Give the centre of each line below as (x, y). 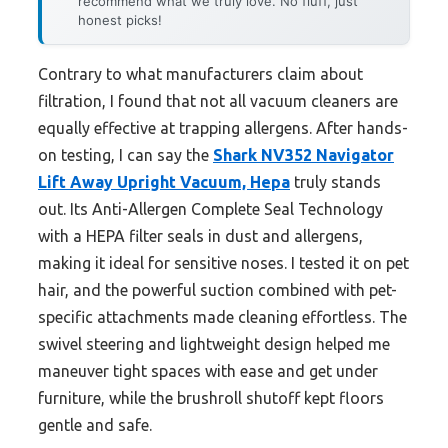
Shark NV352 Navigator (303, 155)
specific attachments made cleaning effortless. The (222, 317)
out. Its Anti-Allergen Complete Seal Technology (210, 209)
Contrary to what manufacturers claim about (200, 74)
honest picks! (120, 20)
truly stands (335, 182)
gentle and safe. (95, 425)
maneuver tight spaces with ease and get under (208, 371)
